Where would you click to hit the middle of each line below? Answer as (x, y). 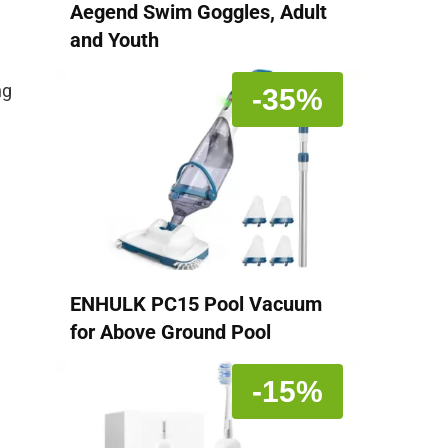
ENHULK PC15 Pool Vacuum (196, 304)
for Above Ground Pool (170, 332)
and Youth (114, 40)
